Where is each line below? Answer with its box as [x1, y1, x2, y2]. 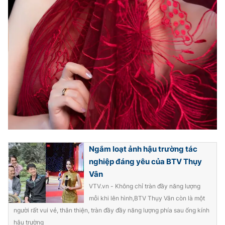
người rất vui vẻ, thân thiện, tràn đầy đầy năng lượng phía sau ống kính [14, 206, 209, 214]
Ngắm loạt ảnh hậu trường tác [89, 144, 197, 154]
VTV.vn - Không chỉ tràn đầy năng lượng [89, 182, 200, 190]
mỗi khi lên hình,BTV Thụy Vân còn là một [89, 194, 205, 202]
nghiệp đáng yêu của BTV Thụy [89, 157, 202, 167]
